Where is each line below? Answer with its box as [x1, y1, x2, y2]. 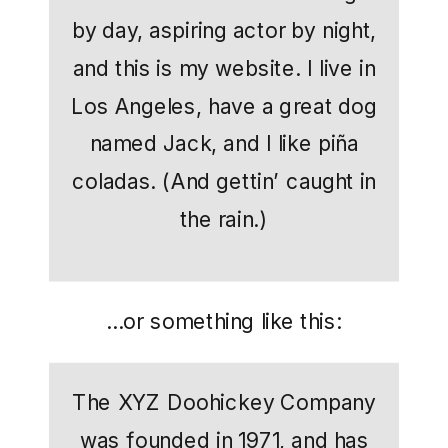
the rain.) [179, 206, 269, 233]
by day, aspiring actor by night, [71, 17, 377, 44]
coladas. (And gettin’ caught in [71, 168, 377, 195]
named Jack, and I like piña [89, 130, 359, 157]
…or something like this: [106, 308, 342, 335]
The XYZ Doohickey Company [72, 389, 376, 416]
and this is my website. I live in [72, 54, 376, 82]
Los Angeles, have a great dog [70, 92, 378, 120]
